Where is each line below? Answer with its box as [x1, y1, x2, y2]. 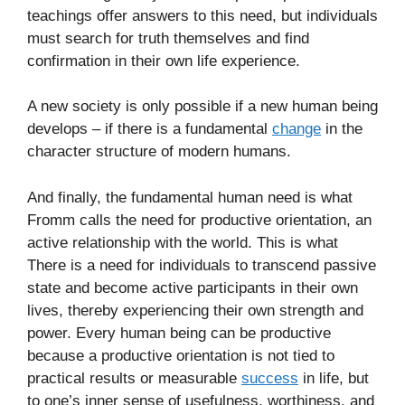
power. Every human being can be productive [27, 324, 331, 342]
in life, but [298, 369, 369, 387]
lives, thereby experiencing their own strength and [27, 301, 363, 319]
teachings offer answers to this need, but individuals [27, 6, 378, 24]
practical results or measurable [27, 369, 241, 387]
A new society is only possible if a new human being [27, 98, 378, 116]
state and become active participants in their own [27, 278, 358, 297]
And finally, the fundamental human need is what [27, 188, 353, 206]
